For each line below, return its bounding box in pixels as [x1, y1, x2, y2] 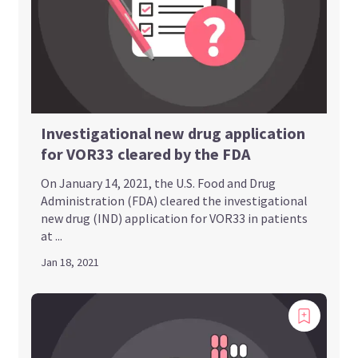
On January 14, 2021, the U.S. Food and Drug [41, 175, 276, 192]
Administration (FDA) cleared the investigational [41, 193, 308, 209]
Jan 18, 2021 [41, 255, 100, 270]
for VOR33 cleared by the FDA [41, 144, 251, 165]
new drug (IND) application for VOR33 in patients [41, 210, 308, 227]
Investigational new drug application [41, 123, 306, 144]
